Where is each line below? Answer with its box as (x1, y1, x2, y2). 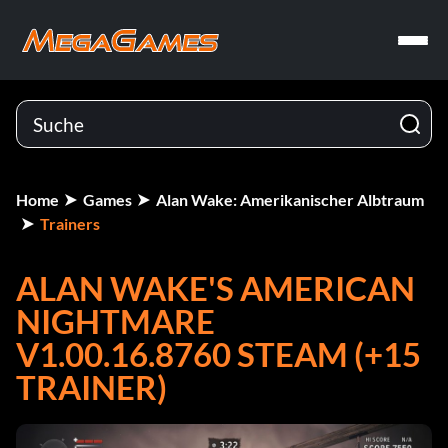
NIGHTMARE (16, 301, 215, 341)
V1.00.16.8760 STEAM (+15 (16, 334, 421, 374)
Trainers (40, 214, 100, 233)
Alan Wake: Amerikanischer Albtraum (156, 190, 424, 209)
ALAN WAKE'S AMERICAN (16, 268, 415, 308)
